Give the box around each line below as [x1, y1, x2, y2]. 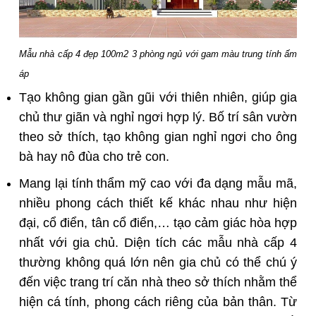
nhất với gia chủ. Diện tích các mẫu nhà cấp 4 [19, 236, 297, 250]
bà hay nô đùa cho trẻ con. [19, 149, 169, 164]
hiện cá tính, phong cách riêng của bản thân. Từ [19, 295, 297, 310]
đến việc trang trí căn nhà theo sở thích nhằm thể [19, 275, 297, 290]
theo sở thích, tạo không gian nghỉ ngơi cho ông [19, 129, 297, 144]
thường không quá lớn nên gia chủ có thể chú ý [19, 255, 297, 270]
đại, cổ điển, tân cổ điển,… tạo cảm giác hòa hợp [19, 216, 297, 231]
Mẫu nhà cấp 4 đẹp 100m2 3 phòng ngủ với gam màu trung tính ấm [19, 48, 297, 59]
